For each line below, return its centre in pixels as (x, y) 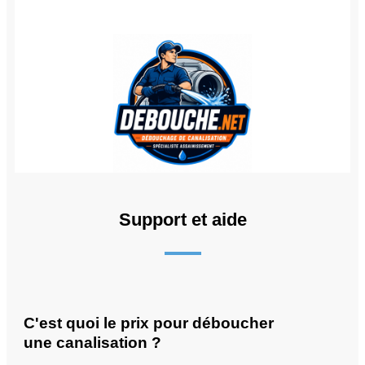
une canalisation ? (92, 342)
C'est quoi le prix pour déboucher (149, 323)
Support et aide (182, 219)
